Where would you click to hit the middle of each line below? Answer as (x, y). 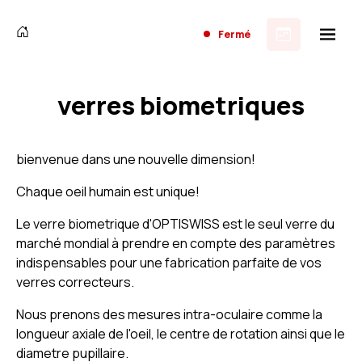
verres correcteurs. (75, 282)
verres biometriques (181, 105)
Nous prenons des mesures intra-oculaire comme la (169, 314)
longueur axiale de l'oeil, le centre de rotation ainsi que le (181, 334)
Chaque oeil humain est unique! (108, 192)
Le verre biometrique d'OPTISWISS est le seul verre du (175, 224)
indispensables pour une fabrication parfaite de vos (169, 263)
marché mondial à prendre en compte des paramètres (176, 243)
